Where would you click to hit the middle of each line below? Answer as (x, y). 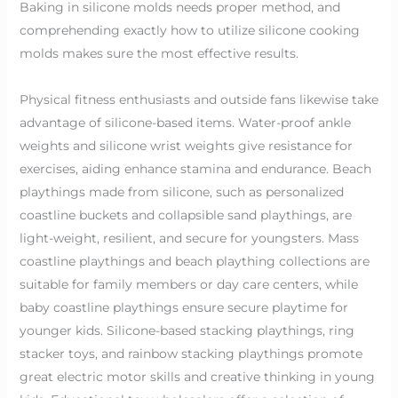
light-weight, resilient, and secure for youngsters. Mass (189, 238)
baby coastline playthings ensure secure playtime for (183, 307)
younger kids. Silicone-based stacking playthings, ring (187, 330)
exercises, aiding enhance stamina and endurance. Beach (195, 168)
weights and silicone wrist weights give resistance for (186, 145)
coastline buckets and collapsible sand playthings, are (185, 215)
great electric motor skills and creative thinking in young (197, 376)
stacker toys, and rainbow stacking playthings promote (191, 353)
